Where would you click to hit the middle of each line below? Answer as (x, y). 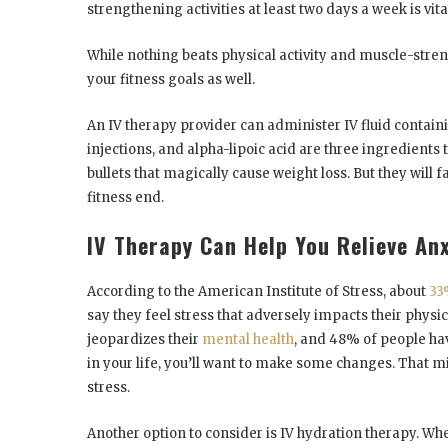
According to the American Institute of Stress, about (258, 291)
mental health (248, 339)
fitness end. (125, 197)
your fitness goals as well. (171, 79)
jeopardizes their (144, 339)
